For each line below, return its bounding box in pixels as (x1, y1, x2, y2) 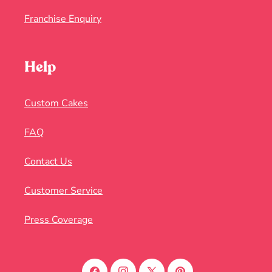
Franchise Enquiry (24, 12, 101, 26)
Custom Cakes (24, 97, 88, 110)
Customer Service (24, 184, 103, 198)
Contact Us (24, 155, 72, 169)
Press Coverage (24, 213, 93, 227)
